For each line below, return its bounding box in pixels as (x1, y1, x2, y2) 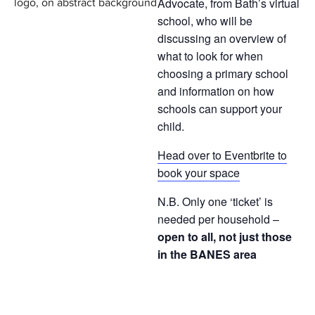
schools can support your (157, 101, 282, 117)
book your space (157, 165, 240, 181)
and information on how (157, 83, 274, 100)
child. (157, 118, 184, 135)
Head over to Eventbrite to (157, 147, 287, 164)
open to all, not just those (157, 229, 292, 245)
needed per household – (157, 211, 279, 228)
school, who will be (157, 13, 252, 30)
